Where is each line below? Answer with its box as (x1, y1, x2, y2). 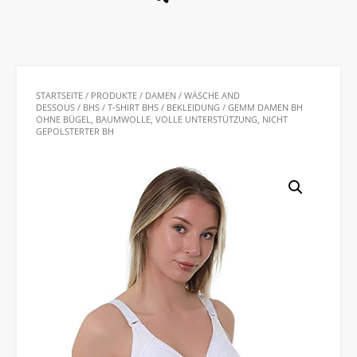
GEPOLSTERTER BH (36, 125, 114, 138)
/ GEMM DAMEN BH (220, 101, 303, 114)
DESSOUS (36, 101, 75, 114)
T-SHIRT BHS (108, 101, 159, 114)
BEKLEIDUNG (167, 101, 220, 114)
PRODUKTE (91, 89, 137, 102)
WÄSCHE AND (184, 89, 240, 102)
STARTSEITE (36, 89, 83, 102)
